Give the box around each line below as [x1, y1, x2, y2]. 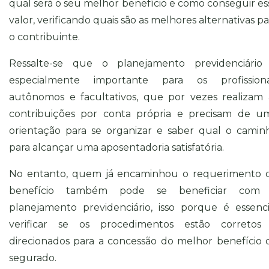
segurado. [9, 252, 61, 264]
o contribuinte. [9, 31, 80, 43]
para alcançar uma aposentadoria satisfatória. [9, 142, 229, 154]
